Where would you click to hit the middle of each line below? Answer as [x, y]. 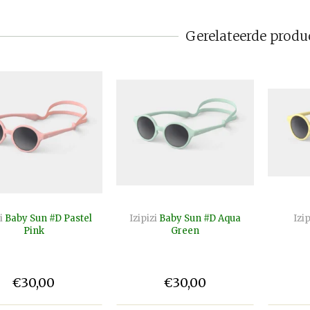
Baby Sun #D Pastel [48, 218]
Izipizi [143, 218]
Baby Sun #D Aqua [200, 218]
